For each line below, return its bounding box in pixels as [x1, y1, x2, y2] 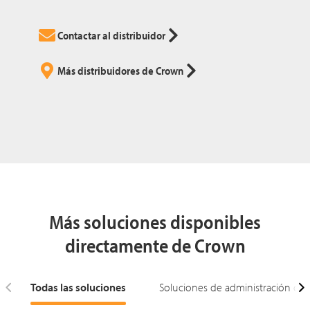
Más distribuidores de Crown [57, 63, 183, 77]
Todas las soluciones [30, 280, 126, 294]
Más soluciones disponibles [49, 209, 261, 234]
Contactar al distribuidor [57, 28, 165, 42]
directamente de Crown [64, 232, 246, 257]
